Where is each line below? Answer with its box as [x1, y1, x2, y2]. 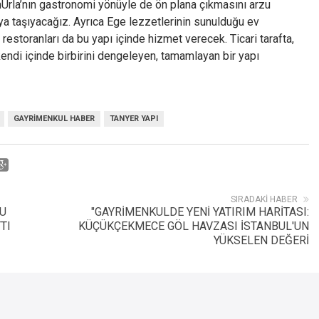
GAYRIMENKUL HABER [14, 114, 95, 123]
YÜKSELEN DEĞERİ [214, 234, 309, 247]
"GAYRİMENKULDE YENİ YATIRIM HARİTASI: [91, 205, 309, 219]
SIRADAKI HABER [231, 194, 298, 204]
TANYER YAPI [110, 114, 158, 123]
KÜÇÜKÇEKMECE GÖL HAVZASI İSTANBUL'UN [78, 219, 309, 233]
